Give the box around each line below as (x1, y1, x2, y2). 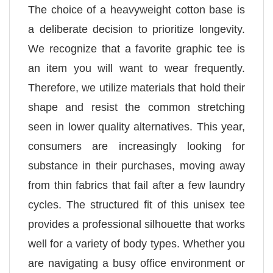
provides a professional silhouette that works (28, 218, 245, 231)
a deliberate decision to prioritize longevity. (28, 23, 245, 36)
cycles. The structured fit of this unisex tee (28, 199, 245, 211)
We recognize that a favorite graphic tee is (28, 43, 245, 55)
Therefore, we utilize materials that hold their (28, 82, 245, 94)
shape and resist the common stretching (28, 101, 245, 114)
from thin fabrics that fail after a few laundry (28, 179, 245, 192)
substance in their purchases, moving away (28, 160, 245, 172)
